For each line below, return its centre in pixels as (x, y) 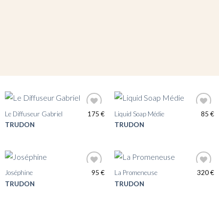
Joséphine (19, 173)
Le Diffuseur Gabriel (33, 114)
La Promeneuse (136, 173)
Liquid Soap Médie (139, 114)
